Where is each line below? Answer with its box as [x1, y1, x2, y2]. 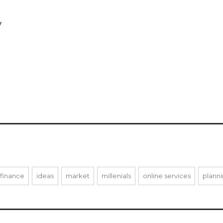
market [66, 172, 90, 180]
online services [143, 172, 191, 180]
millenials [102, 172, 131, 180]
